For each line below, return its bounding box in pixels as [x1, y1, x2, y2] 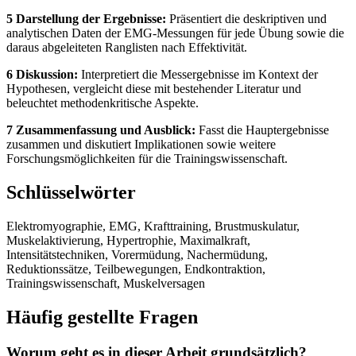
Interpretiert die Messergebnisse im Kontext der [78, 67, 318, 81]
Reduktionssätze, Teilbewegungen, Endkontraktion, [6, 261, 265, 276]
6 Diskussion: [6, 67, 78, 81]
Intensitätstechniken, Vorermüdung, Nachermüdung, [6, 247, 268, 261]
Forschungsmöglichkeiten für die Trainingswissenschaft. [6, 151, 288, 165]
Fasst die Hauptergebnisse [195, 122, 329, 137]
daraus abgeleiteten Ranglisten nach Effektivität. [6, 40, 247, 54]
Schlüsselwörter [6, 181, 136, 203]
